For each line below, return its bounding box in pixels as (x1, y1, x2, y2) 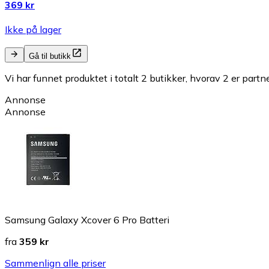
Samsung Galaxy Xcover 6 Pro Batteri (5, 214, 169, 226)
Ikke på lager (5, 23, 61, 36)
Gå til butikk (29, 52, 71, 61)
